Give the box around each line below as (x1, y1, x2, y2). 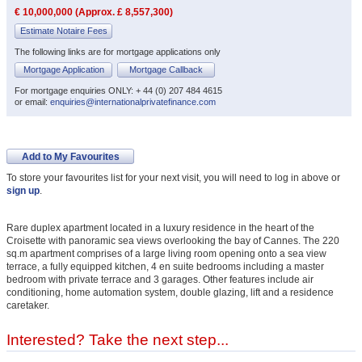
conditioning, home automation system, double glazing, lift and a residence (6, 286, 334, 298)
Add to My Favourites (21, 150, 120, 162)
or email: (15, 96, 50, 107)
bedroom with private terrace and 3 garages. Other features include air (6, 273, 314, 285)
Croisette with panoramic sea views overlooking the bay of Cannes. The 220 (6, 234, 339, 246)
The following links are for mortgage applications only (15, 46, 221, 57)
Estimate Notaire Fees (19, 25, 107, 36)
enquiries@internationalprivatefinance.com (50, 96, 216, 107)
